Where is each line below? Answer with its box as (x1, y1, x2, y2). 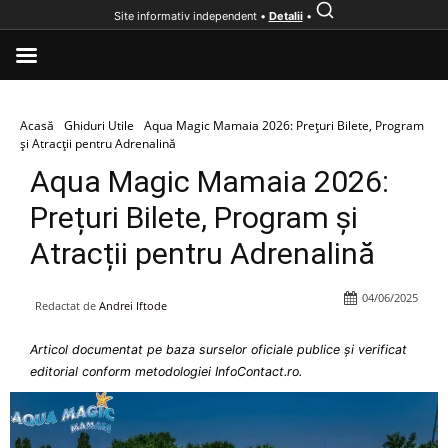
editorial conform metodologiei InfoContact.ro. (30, 364, 302, 379)
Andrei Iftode (99, 298, 167, 313)
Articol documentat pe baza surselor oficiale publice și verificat (30, 342, 407, 357)
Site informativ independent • (113, 9, 269, 23)
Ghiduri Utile (64, 117, 134, 134)
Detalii (268, 9, 303, 23)
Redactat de (35, 298, 96, 313)
